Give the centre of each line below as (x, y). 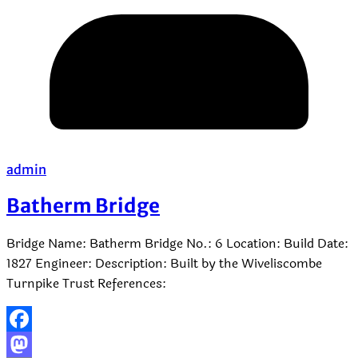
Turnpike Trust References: (86, 284)
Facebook (35, 345)
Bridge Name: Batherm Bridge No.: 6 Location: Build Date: (177, 244)
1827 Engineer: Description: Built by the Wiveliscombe (164, 264)
